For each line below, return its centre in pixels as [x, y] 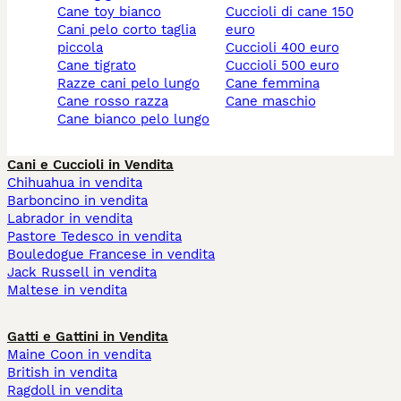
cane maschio [275, 102]
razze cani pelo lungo [133, 84]
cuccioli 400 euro [286, 48]
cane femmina [277, 84]
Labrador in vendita [70, 219]
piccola [80, 48]
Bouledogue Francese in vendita [111, 255]
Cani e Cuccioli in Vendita [90, 165]
